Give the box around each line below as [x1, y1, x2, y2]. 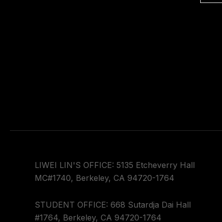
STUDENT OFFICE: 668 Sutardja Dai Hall [35, 200, 191, 210]
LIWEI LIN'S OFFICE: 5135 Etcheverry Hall [35, 160, 195, 170]
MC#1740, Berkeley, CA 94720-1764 [35, 173, 174, 183]
